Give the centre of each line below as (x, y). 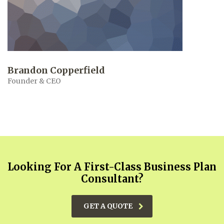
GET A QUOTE (108, 206)
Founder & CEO (34, 81)
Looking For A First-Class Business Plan (112, 167)
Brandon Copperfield (56, 70)
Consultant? (112, 179)
